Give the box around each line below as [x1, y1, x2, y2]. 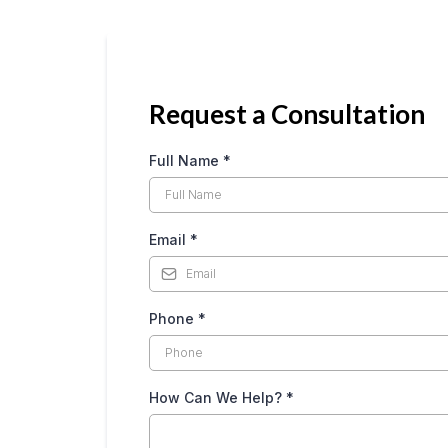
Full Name [149, 151, 223, 169]
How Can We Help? [149, 388, 286, 406]
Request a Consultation [149, 97, 425, 130]
